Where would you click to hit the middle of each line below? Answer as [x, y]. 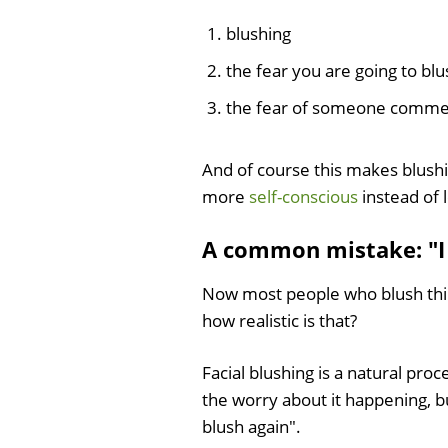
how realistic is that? [279, 320]
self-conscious [303, 196]
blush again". [251, 426]
